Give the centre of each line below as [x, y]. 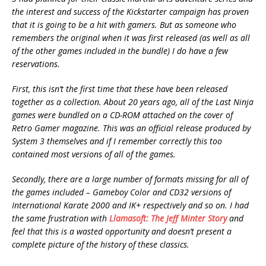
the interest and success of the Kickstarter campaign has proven [130, 12]
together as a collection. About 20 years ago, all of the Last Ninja [133, 102]
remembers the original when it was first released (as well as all [131, 38]
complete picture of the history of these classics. [101, 245]
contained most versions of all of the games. [94, 154]
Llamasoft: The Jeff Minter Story [168, 218]
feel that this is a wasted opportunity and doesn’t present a [122, 232]
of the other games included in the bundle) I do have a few [120, 51]
